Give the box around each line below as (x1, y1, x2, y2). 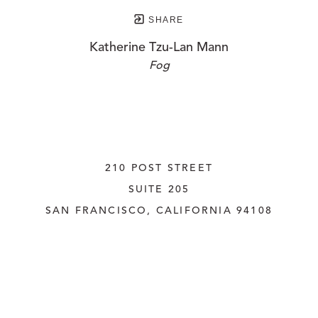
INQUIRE (132, 270, 186, 280)
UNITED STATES (111, 227, 207, 238)
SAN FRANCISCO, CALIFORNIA (45, 206, 232, 216)
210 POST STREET (105, 163, 213, 174)
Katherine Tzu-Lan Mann (89, 41, 229, 55)
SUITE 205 (128, 185, 190, 195)
